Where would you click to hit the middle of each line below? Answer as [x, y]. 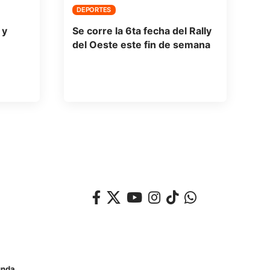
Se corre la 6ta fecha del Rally [142, 31]
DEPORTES [94, 10]
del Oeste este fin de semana [141, 45]
